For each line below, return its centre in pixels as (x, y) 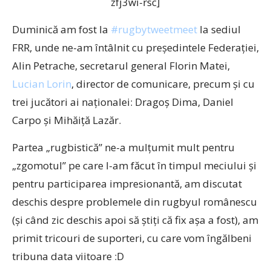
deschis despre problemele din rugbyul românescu (135, 202)
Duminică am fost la (61, 29)
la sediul (219, 29)
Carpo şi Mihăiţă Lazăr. (67, 120)
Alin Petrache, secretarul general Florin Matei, (121, 66)
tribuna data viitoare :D (68, 256)
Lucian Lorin (42, 84)
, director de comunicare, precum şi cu (163, 84)
